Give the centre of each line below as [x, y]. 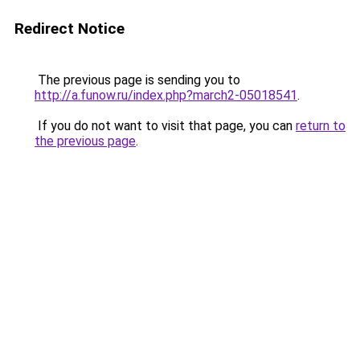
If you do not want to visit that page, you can [165, 126]
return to [321, 126]
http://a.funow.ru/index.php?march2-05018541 [166, 95]
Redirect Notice [70, 29]
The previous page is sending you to [137, 80]
